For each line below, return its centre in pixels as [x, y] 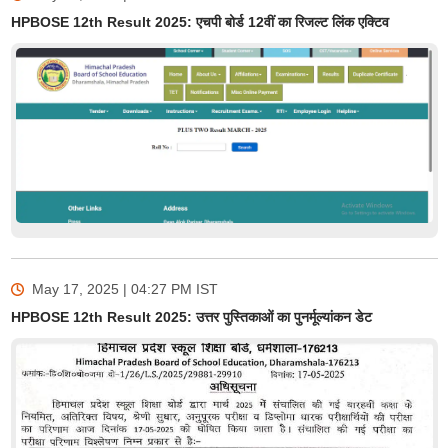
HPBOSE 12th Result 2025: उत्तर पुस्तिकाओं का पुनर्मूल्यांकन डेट [191, 317]
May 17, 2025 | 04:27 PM [111, 289]
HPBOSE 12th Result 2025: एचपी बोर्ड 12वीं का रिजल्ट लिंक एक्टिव [199, 22]
